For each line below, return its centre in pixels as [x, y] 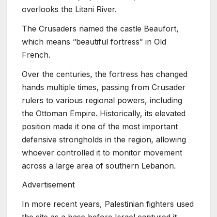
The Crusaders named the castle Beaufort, [100, 28]
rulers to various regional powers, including [102, 100]
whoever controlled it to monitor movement [102, 152]
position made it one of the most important [100, 126]
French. [36, 54]
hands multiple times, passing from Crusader [104, 87]
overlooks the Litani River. [69, 9]
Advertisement [48, 185]
